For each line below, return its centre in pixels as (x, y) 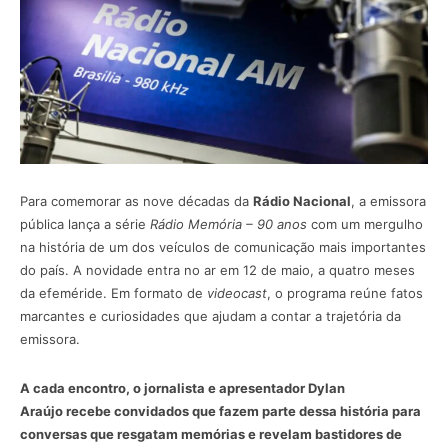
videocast (237, 293)
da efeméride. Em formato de (113, 293)
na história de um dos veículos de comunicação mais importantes (223, 247)
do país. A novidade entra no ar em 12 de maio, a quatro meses (217, 270)
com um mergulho (365, 224)
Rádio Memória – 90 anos (228, 224)
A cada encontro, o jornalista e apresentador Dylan (182, 388)
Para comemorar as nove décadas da (136, 201)
